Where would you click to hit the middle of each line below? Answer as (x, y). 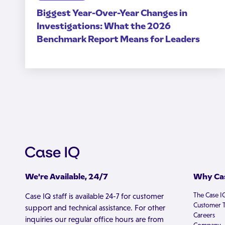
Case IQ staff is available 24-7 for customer (94, 196)
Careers (204, 215)
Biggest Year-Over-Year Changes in (112, 13)
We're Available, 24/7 (66, 177)
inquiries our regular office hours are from (94, 219)
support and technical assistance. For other (95, 207)
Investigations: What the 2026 (103, 26)
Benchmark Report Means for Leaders (118, 39)
